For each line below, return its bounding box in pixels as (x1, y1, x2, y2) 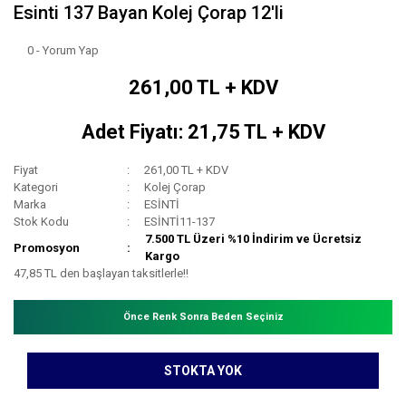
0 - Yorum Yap (27, 43, 99, 58)
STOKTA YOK (164, 362, 242, 378)
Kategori (14, 180, 58, 195)
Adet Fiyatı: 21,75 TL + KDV (81, 121, 325, 144)
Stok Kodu (14, 215, 69, 229)
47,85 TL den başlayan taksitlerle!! (14, 266, 188, 281)
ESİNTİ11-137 (144, 215, 216, 229)
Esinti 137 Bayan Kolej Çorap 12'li (14, 2, 284, 24)
